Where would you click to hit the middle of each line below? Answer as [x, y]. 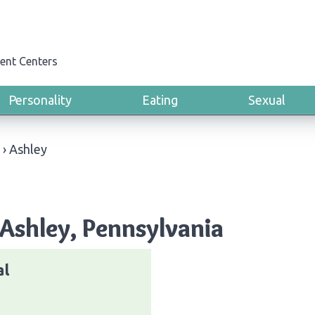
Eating [160, 100]
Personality [40, 100]
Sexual [267, 100]
